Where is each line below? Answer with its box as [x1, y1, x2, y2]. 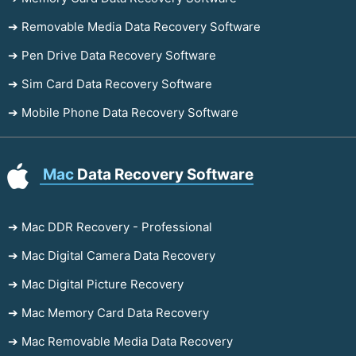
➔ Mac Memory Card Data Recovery [8, 304, 209, 320]
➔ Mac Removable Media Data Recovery [8, 333, 233, 349]
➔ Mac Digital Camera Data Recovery [8, 247, 215, 263]
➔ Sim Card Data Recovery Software [8, 75, 212, 91]
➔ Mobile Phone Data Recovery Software [8, 104, 238, 120]
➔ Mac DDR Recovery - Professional [8, 219, 212, 234]
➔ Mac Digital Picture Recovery [8, 276, 184, 292]
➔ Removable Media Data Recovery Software [8, 18, 261, 34]
